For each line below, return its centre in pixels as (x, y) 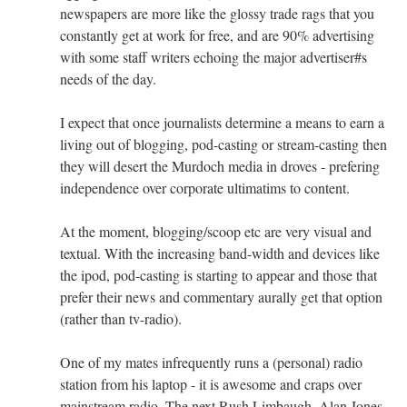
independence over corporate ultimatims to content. (205, 187)
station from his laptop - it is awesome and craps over (211, 383)
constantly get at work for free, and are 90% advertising (217, 35)
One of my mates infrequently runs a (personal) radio (211, 362)
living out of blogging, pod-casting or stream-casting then (223, 144)
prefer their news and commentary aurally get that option (221, 296)
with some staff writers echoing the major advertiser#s (213, 56)
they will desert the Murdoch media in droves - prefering (220, 165)
